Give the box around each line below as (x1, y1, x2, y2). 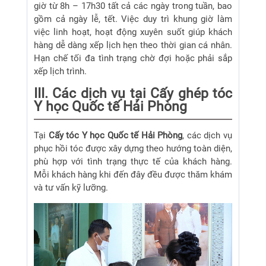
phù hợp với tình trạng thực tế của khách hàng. (34, 156, 232, 167)
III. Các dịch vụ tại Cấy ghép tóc (34, 85, 232, 102)
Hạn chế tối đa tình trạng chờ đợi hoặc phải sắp (34, 53, 232, 64)
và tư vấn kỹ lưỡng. (34, 182, 108, 194)
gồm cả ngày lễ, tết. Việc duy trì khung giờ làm (34, 14, 232, 25)
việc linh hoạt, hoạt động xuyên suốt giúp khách (34, 27, 232, 38)
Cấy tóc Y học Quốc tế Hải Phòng (48, 130, 183, 141)
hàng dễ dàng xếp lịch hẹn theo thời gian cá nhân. (34, 40, 232, 51)
